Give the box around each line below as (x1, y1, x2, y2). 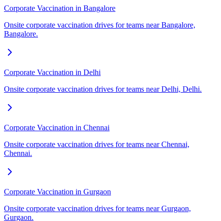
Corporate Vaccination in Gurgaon (4, 187, 111, 196)
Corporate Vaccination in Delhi (4, 68, 101, 77)
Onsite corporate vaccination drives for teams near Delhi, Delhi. (4, 85, 202, 94)
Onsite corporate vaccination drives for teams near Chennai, (4, 140, 189, 149)
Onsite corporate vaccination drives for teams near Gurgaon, (4, 204, 191, 213)
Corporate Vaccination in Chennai (4, 123, 110, 132)
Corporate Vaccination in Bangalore (4, 4, 115, 13)
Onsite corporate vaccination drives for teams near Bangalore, (4, 21, 195, 30)
